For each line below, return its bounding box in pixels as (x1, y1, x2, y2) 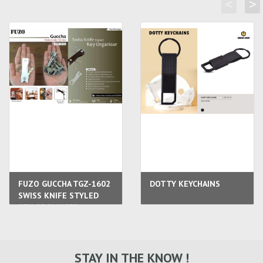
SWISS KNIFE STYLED (18, 190, 99, 201)
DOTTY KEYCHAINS (150, 178, 220, 189)
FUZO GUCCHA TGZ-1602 (18, 178, 110, 189)
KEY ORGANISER (18, 202, 78, 213)
